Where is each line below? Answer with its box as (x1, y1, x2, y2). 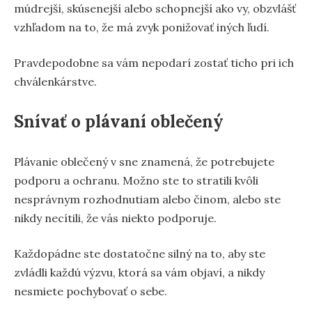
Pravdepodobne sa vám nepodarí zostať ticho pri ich (14, 55, 294, 70)
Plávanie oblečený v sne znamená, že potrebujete (14, 154, 274, 169)
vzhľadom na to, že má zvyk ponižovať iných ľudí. (14, 19, 270, 34)
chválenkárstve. (14, 74, 97, 88)
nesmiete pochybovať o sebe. (14, 283, 167, 298)
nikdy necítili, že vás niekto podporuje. (14, 210, 217, 225)
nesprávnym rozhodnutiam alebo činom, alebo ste (14, 192, 281, 206)
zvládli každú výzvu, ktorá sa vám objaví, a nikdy (14, 265, 265, 279)
